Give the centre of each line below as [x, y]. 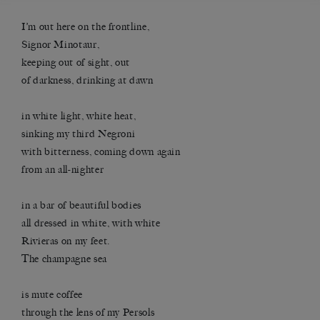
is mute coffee [52, 295]
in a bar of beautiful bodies [81, 206]
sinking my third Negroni [79, 134]
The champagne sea [64, 259]
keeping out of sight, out [76, 63]
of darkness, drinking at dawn [87, 81]
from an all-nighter [63, 170]
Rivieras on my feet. [66, 241]
